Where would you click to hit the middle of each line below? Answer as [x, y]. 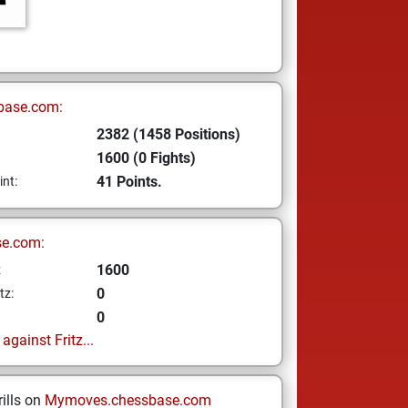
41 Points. [129, 182]
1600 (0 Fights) [146, 158]
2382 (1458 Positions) [168, 134]
